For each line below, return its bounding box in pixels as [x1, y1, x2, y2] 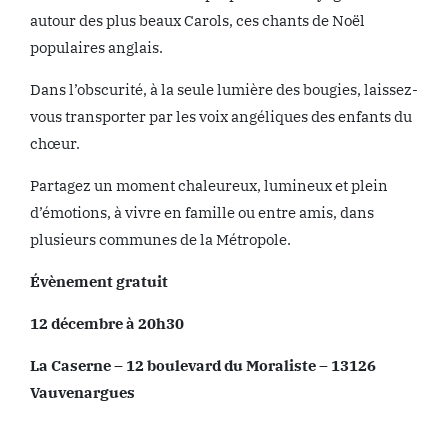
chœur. [30, 133, 80, 153]
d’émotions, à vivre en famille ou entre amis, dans [30, 202, 374, 222]
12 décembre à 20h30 [30, 313, 184, 333]
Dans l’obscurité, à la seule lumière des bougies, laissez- [30, 79, 418, 99]
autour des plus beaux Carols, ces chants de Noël [30, 10, 365, 30]
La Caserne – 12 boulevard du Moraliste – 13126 [30, 355, 376, 375]
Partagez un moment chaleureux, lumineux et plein [30, 175, 388, 195]
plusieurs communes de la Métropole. [30, 229, 291, 249]
